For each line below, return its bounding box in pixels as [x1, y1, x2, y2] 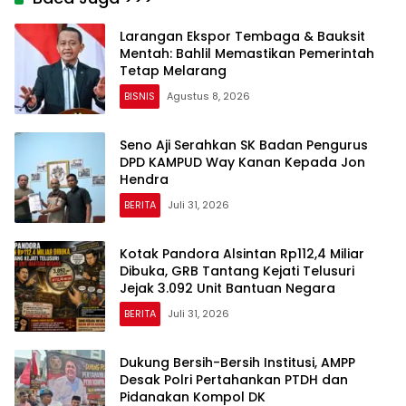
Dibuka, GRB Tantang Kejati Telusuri [120, 262, 354, 281]
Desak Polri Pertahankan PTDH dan [120, 371, 348, 390]
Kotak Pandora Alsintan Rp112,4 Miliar [120, 245, 364, 264]
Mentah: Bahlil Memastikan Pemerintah [120, 44, 374, 63]
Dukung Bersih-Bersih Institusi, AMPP [120, 353, 355, 372]
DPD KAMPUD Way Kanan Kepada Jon [120, 153, 365, 172]
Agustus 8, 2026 [167, 89, 250, 104]
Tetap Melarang [120, 62, 227, 81]
